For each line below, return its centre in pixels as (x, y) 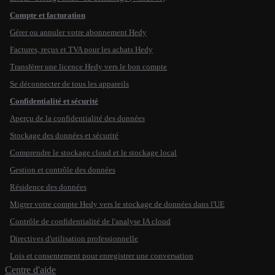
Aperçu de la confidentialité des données (77, 118)
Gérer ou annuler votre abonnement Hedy (78, 32)
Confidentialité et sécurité (54, 101)
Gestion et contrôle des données (63, 170)
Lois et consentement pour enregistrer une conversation (102, 256)
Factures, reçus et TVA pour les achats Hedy (81, 49)
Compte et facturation (48, 15)
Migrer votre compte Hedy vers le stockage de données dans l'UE (117, 204)
